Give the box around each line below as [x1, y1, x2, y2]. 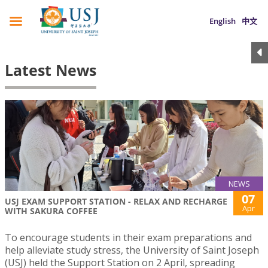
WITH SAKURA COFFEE [5, 205, 98, 217]
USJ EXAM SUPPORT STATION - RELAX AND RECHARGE [5, 196, 227, 208]
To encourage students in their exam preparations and [5, 231, 252, 245]
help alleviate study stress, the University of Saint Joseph [5, 243, 259, 257]
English [209, 16, 236, 26]
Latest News [5, 60, 96, 80]
